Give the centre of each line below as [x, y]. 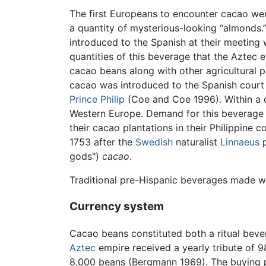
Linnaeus [240, 142]
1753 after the [102, 142]
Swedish [154, 142]
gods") [86, 156]
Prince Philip [97, 99]
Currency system [117, 206]
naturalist [197, 142]
